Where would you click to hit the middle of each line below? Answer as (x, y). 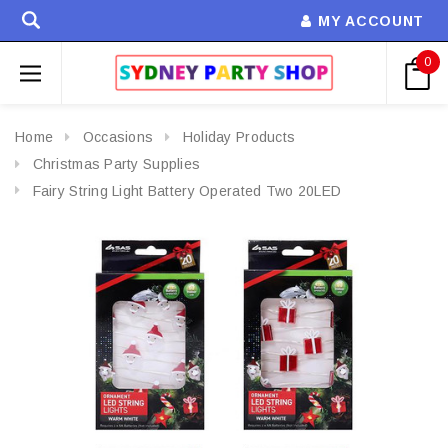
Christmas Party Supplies (116, 163)
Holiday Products (239, 137)
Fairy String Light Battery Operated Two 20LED (187, 190)
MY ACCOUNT (371, 21)
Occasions (118, 137)
